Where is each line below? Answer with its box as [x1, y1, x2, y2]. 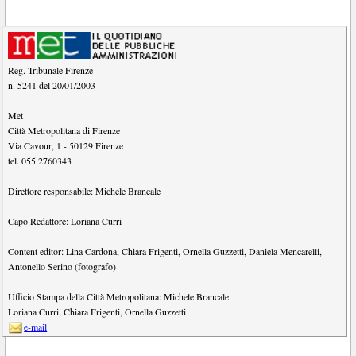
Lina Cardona [66, 245, 118, 258]
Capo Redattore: [8, 215, 72, 228]
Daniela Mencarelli [249, 245, 320, 258]
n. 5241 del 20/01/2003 [8, 79, 96, 92]
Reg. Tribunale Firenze [8, 64, 94, 77]
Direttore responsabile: [8, 184, 96, 198]
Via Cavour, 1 [8, 139, 62, 153]
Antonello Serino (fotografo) [8, 260, 117, 273]
